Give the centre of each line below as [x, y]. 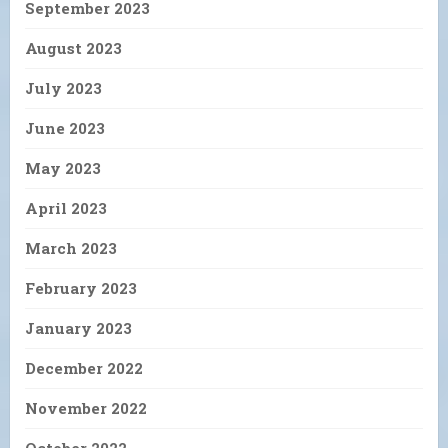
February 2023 [81, 287]
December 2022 [84, 367]
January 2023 [78, 327]
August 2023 [73, 47]
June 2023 [65, 127]
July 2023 [63, 87]
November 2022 [86, 407]
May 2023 [63, 167]
